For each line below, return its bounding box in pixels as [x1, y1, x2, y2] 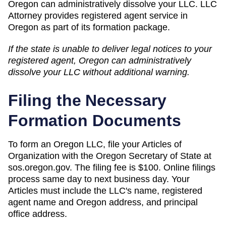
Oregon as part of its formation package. [8, 22, 170, 32]
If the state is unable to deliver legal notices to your [8, 43, 212, 54]
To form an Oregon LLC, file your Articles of [8, 139, 182, 149]
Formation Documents [8, 111, 181, 130]
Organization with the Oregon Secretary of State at [8, 150, 211, 161]
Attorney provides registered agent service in [8, 10, 188, 21]
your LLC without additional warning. [41, 67, 190, 77]
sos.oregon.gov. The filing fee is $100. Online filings [8, 162, 215, 173]
